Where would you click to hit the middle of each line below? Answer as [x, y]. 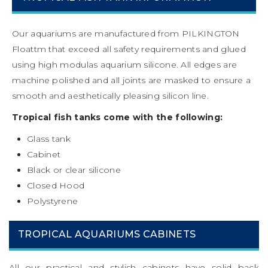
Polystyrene [53, 201]
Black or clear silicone [74, 170]
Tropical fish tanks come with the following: [118, 117]
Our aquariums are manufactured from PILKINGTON [126, 33]
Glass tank [49, 138]
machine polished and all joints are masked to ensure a [132, 80]
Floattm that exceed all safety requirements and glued [129, 49]
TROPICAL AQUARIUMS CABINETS [107, 234]
